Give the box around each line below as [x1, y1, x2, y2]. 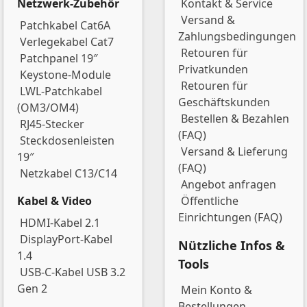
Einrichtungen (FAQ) [178, 210, 282, 225]
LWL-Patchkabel [20, 84, 102, 99]
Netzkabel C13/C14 [20, 166, 117, 181]
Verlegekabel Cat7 [20, 34, 114, 49]
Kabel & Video [17, 193, 92, 208]
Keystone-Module [20, 67, 111, 82]
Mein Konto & [181, 282, 252, 297]
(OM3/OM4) [17, 100, 79, 115]
